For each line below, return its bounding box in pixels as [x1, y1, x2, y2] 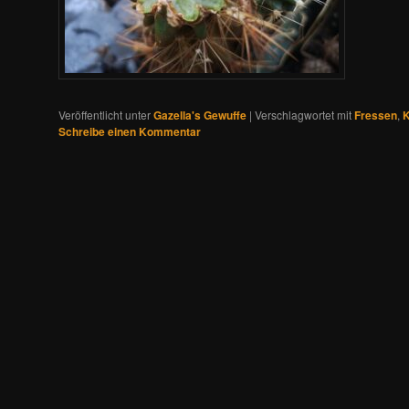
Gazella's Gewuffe [153, 106, 246, 123]
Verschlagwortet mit [255, 106, 351, 122]
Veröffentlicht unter [58, 106, 151, 122]
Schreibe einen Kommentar [58, 122, 201, 140]
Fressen [354, 106, 397, 123]
